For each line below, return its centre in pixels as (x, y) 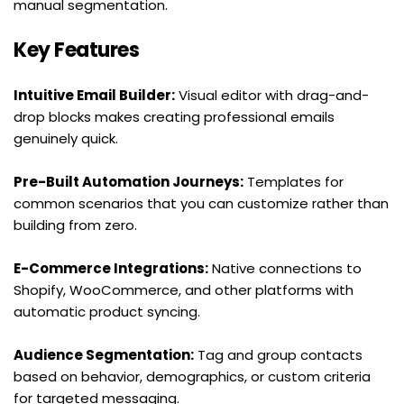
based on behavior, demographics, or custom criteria (192, 376)
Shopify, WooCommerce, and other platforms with (184, 289)
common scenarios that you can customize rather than (201, 203)
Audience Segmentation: (104, 354)
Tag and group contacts (278, 354)
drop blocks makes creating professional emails (174, 116)
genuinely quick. (66, 138)
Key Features (76, 50)
